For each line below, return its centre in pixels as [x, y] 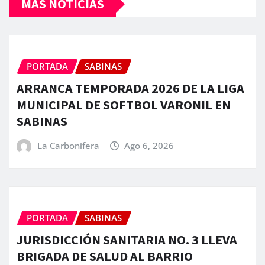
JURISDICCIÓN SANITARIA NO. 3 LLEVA [127, 239]
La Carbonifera [68, 145]
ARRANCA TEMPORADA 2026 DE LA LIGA [130, 88]
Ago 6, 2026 [149, 145]
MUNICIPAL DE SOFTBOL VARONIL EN [124, 104]
